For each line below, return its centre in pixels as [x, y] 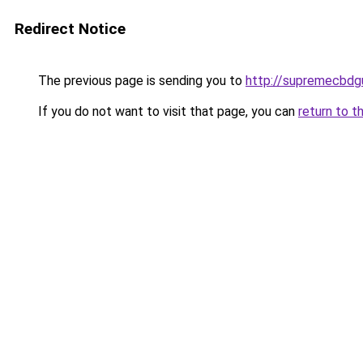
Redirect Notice [70, 29]
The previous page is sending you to [140, 81]
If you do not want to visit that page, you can [167, 111]
